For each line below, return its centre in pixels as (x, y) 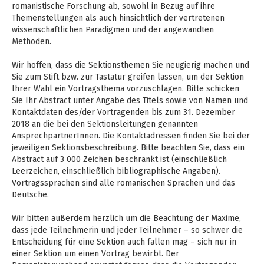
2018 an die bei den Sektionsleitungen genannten (105, 124)
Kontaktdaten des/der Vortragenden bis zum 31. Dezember (123, 112)
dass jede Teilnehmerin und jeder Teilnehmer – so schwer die (127, 230)
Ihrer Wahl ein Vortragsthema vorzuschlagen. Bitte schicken (126, 89)
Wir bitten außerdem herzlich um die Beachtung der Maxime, (126, 218)
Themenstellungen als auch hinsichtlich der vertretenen (118, 18)
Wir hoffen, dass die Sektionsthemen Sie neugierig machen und (131, 65)
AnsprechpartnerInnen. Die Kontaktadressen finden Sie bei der (131, 136)
